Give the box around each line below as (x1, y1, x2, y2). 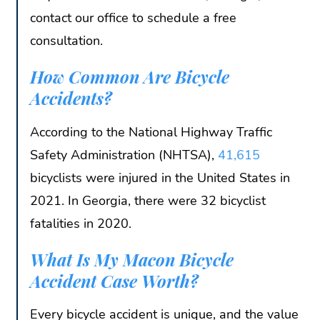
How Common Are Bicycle (30, 65, 229, 89)
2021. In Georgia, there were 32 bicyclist (30, 191, 266, 209)
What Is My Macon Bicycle (30, 247, 234, 271)
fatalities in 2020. (30, 214, 131, 232)
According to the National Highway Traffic (30, 123, 272, 141)
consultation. (30, 32, 106, 50)
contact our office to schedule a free (30, 9, 236, 27)
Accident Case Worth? (30, 269, 203, 292)
